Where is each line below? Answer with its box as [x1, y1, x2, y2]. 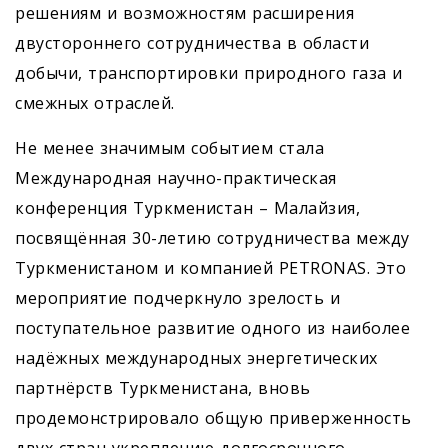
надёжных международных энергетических [15, 347, 378, 369]
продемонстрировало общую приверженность [15, 407, 412, 429]
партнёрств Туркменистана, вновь [15, 377, 311, 399]
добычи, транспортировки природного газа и [15, 62, 403, 84]
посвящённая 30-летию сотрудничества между [15, 227, 410, 249]
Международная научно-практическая [15, 167, 337, 189]
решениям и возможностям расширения [15, 2, 354, 24]
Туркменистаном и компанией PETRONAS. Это [15, 257, 406, 279]
